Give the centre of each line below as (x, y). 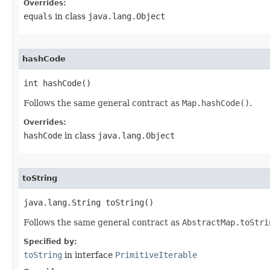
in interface (89, 255)
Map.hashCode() (216, 103)
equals (38, 16)
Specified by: (50, 242)
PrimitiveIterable (156, 255)
